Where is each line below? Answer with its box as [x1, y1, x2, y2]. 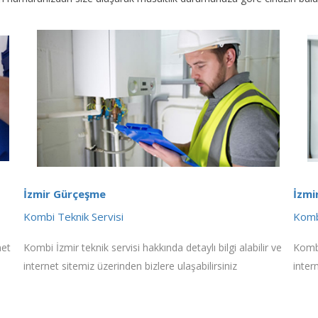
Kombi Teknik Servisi [23, 209, 124, 224]
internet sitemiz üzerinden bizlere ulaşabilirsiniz [23, 258, 237, 273]
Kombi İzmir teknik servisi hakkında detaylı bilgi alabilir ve [23, 240, 282, 254]
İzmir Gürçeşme [23, 186, 106, 201]
